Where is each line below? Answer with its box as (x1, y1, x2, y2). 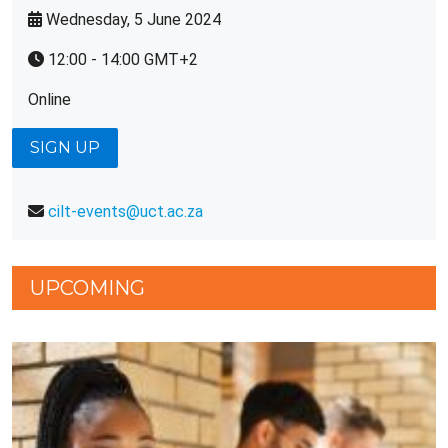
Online (28, 90, 71, 109)
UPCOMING (30, 276, 145, 300)
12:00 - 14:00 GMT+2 (48, 50, 198, 69)
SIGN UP (30, 138, 100, 157)
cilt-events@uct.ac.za (48, 202, 203, 221)
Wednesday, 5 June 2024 (46, 10, 221, 29)
